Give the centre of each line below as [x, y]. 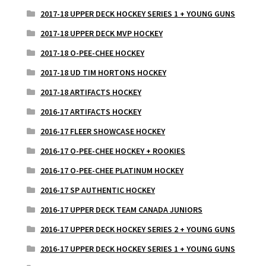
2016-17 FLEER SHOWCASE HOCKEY [102, 131]
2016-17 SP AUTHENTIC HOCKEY [97, 190]
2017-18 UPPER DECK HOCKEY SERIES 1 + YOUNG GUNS [137, 13]
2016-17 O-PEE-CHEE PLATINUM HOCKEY [112, 170]
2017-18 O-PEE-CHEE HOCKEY [92, 53]
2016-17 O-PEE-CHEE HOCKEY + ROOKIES [113, 151]
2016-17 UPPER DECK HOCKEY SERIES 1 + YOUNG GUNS [137, 248]
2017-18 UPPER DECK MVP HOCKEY [101, 33]
